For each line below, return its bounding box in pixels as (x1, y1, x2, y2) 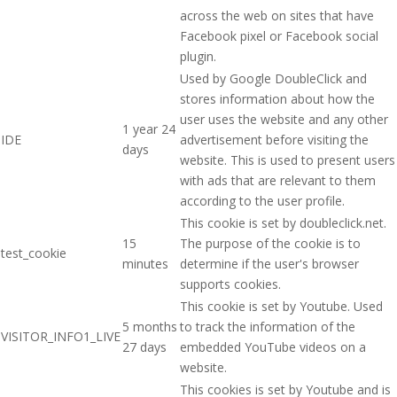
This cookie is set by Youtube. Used (180, 297, 383, 315)
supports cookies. (180, 275, 281, 292)
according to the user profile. (180, 191, 345, 209)
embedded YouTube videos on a (180, 338, 366, 355)
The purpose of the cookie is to (180, 234, 361, 252)
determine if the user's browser (180, 254, 359, 272)
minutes (122, 254, 168, 272)
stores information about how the (180, 90, 375, 107)
